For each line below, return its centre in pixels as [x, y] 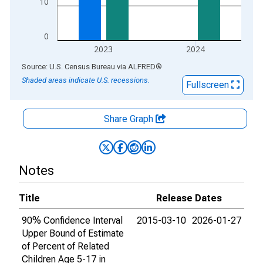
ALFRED [142, 67]
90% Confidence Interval [72, 220]
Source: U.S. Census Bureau [68, 67]
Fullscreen [209, 85]
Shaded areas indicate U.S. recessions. [86, 80]
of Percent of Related [65, 246]
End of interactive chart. [58, 66]
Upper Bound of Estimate [73, 233]
